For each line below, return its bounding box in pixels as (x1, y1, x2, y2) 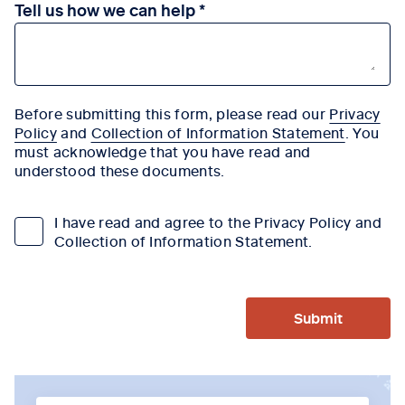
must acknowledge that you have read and (14, 140, 311, 161)
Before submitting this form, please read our (14, 102, 330, 123)
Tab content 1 (14, 373, 109, 394)
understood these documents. (14, 159, 225, 180)
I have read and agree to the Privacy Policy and (54, 211, 382, 231)
